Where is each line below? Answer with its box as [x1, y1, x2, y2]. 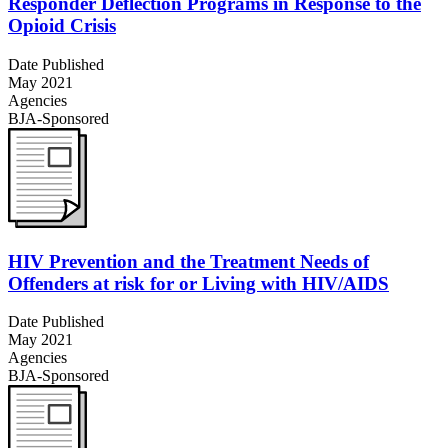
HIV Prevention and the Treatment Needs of [8, 250, 369, 272]
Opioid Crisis [8, 15, 116, 37]
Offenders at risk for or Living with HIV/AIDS [8, 272, 389, 294]
